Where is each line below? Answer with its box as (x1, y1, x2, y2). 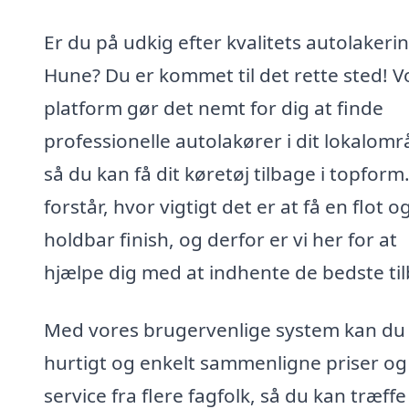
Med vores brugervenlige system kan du (44, 317, 405, 343)
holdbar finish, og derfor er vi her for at (44, 225, 397, 252)
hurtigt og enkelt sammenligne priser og (44, 350, 407, 376)
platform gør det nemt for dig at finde (44, 94, 383, 121)
